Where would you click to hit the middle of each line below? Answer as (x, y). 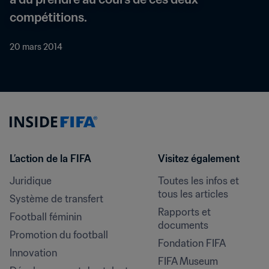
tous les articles (193, 194)
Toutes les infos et (198, 181)
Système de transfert (56, 199)
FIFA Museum (188, 261)
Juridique (31, 181)
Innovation (33, 253)
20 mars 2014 (36, 47)
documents (183, 225)
